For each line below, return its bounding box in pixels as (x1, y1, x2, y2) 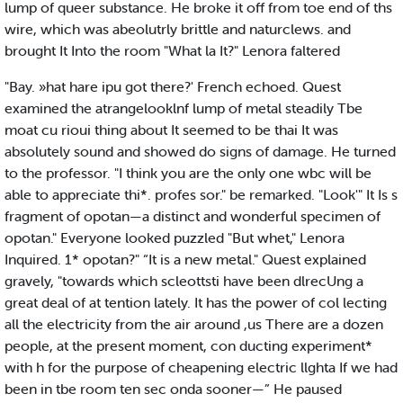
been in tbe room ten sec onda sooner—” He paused (4, 380, 342, 399)
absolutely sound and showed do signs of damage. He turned (4, 142, 396, 161)
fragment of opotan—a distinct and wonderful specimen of (4, 207, 381, 226)
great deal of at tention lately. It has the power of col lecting (4, 293, 387, 312)
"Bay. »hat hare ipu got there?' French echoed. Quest (4, 77, 341, 96)
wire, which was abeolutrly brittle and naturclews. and (4, 20, 351, 39)
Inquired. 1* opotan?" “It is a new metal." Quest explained (4, 250, 366, 269)
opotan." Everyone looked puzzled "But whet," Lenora (4, 228, 345, 247)
